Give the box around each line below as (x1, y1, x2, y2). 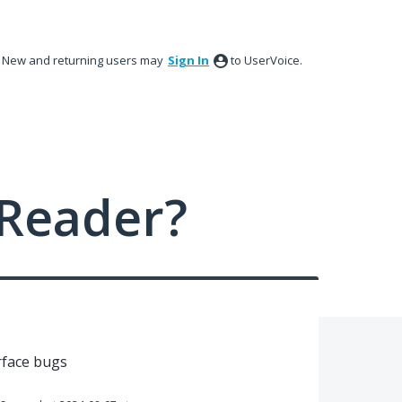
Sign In (168, 52, 209, 68)
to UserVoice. (231, 52, 302, 68)
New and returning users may (2, 52, 166, 68)
